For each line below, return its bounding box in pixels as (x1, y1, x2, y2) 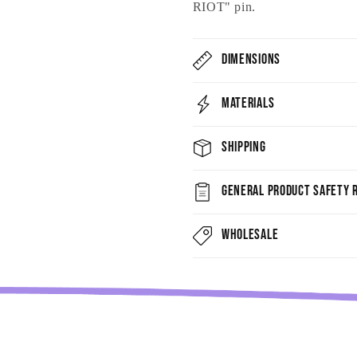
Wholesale (221, 226, 279, 243)
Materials (221, 95, 275, 112)
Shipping (221, 139, 266, 155)
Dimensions (221, 51, 280, 68)
